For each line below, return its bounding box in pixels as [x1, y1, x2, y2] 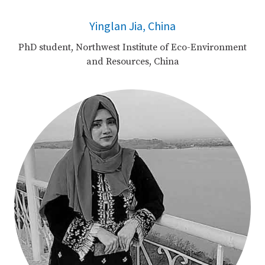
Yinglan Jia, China [89, 18, 176, 33]
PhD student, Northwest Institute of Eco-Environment [18, 41, 247, 53]
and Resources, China [86, 55, 179, 67]
